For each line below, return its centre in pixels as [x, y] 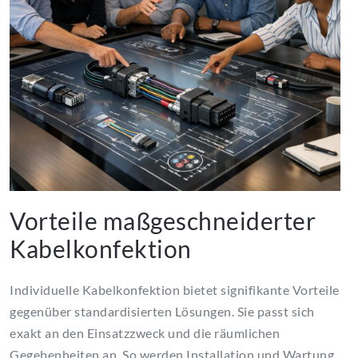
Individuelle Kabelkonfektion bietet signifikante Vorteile [175, 290]
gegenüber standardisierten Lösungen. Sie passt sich [162, 312]
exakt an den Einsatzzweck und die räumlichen [145, 333]
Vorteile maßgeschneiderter [163, 221]
